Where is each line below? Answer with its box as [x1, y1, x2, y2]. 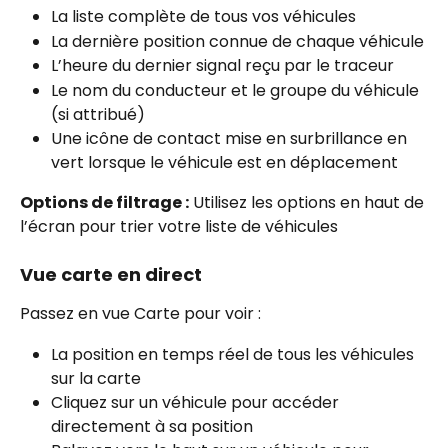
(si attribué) [51, 102, 145, 126]
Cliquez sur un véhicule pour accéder [51, 390, 343, 414]
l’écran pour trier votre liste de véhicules [20, 214, 338, 238]
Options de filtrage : [20, 190, 189, 214]
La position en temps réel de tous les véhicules [51, 342, 418, 366]
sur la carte [51, 366, 141, 390]
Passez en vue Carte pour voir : [20, 302, 261, 326]
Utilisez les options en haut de [189, 190, 428, 214]
